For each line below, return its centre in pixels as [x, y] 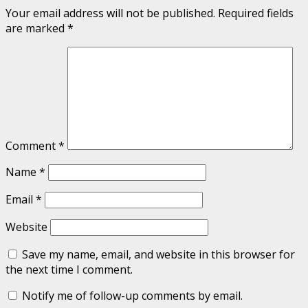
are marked [36, 29]
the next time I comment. [69, 270]
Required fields [256, 13]
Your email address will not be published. [110, 13]
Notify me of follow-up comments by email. [132, 296]
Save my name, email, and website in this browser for [158, 255]
